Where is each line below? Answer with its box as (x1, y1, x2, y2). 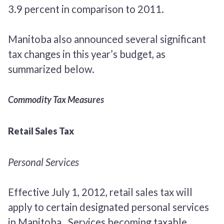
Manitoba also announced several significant (8, 32, 206, 45)
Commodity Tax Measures (8, 93, 107, 105)
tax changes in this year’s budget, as (8, 47, 165, 60)
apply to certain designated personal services (8, 200, 209, 213)
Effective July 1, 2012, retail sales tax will (8, 185, 192, 198)
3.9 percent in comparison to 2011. (8, 2, 164, 15)
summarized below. (8, 62, 94, 75)
